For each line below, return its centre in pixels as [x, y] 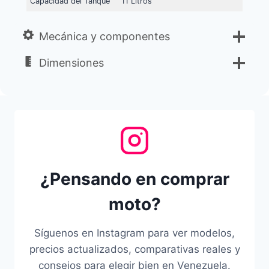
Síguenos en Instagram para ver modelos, [134, 233]
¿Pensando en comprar [134, 179]
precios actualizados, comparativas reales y [134, 249]
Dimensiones [71, 63]
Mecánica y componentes [104, 37]
